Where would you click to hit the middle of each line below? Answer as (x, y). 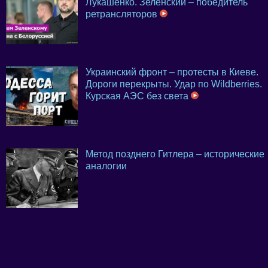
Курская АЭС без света (138, 96)
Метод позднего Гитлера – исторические (175, 154)
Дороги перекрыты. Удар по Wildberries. (174, 84)
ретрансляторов (123, 14)
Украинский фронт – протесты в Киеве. (172, 72)
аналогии (106, 166)
